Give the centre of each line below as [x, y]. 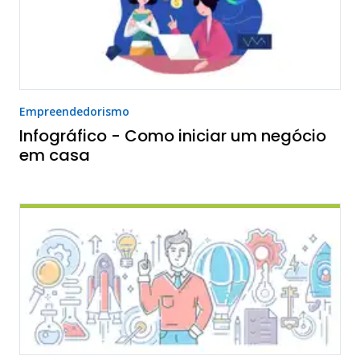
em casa [55, 155]
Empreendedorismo [74, 112]
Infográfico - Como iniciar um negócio [173, 136]
